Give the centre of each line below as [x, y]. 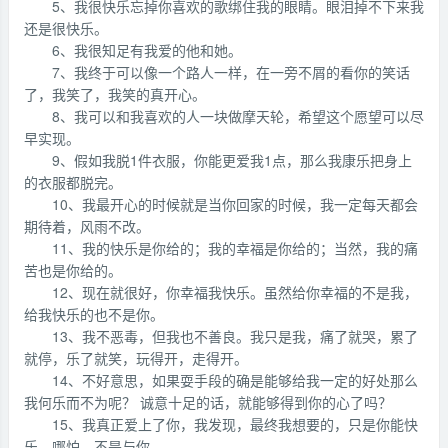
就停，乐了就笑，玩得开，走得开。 [136, 358]
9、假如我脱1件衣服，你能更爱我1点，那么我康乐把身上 [232, 160]
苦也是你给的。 [73, 270]
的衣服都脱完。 [73, 182]
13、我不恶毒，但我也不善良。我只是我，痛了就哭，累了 [235, 336]
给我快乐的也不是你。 [94, 314]
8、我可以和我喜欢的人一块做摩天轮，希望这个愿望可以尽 [238, 116]
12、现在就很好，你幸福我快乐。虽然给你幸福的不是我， [235, 292]
